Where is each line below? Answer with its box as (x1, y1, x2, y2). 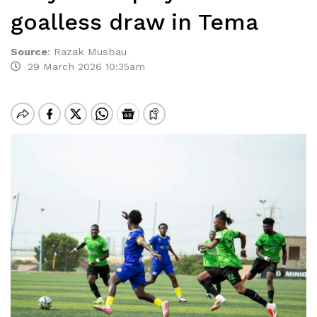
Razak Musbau (54, 46, 127, 57)
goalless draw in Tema (11, 8, 258, 35)
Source (11, 46, 47, 57)
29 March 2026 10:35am (21, 61, 145, 72)
